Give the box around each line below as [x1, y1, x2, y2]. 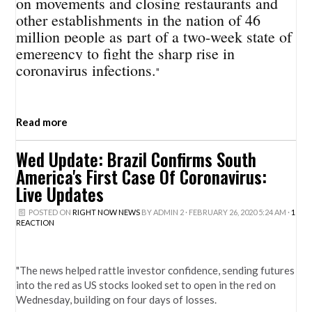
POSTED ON [26, 207, 72, 217]
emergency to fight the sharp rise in [16, 42, 235, 63]
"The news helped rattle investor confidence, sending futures [16, 263, 295, 276]
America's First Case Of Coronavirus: [16, 164, 267, 189]
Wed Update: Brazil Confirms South [16, 146, 257, 172]
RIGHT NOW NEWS [72, 207, 140, 217]
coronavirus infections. [16, 59, 157, 80]
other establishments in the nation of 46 [16, 9, 261, 30]
